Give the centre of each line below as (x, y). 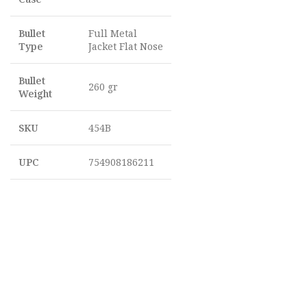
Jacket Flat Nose (126, 46)
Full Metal (113, 33)
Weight (35, 94)
